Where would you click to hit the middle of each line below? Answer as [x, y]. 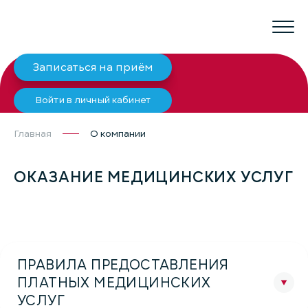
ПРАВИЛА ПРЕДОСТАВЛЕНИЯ [123, 265]
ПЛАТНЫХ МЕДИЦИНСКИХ [114, 283]
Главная [33, 134]
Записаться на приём [93, 67]
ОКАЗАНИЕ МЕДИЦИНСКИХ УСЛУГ [154, 177]
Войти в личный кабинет [93, 100]
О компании [118, 134]
